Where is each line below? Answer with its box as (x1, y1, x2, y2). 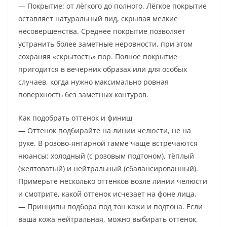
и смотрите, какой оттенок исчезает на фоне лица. (18, 189, 197, 199)
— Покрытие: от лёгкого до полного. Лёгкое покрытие (18, 1, 207, 11)
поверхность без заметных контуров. (18, 90, 148, 100)
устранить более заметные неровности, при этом (18, 39, 193, 49)
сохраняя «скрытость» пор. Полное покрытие (18, 52, 177, 62)
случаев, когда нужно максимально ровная (18, 77, 169, 87)
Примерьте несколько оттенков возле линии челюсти (18, 176, 207, 186)
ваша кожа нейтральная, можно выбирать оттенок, (18, 214, 198, 224)
